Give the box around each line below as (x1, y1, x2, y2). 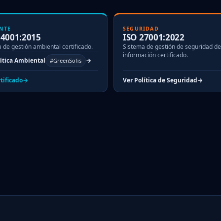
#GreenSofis (50, 57, 81, 65)
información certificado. (123, 50, 188, 59)
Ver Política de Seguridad (123, 75, 197, 84)
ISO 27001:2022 (123, 31, 184, 43)
